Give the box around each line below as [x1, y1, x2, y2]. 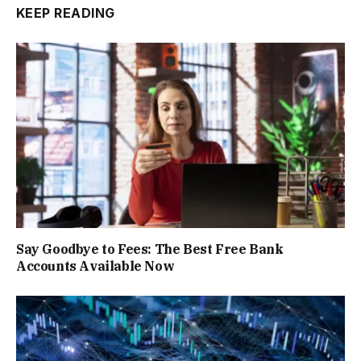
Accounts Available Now [16, 257, 175, 274]
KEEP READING [16, 5, 115, 22]
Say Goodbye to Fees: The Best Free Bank [16, 240, 284, 257]
